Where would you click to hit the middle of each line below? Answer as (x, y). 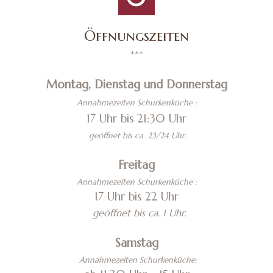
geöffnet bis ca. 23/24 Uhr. (136, 136)
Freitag (136, 165)
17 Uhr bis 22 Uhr (136, 197)
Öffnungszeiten (136, 36)
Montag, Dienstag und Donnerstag (136, 84)
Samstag (136, 243)
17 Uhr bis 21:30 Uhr (136, 119)
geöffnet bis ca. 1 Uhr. (138, 213)
